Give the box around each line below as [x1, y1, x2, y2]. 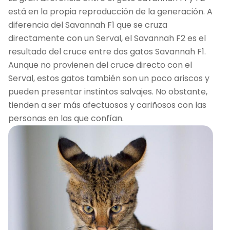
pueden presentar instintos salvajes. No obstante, [8, 85, 207, 98]
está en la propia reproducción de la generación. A [8, 5, 213, 17]
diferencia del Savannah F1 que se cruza [8, 18, 167, 31]
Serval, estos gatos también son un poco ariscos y [8, 72, 209, 84]
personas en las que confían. [8, 112, 124, 124]
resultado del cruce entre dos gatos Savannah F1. [8, 45, 206, 57]
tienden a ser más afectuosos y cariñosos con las [8, 99, 206, 111]
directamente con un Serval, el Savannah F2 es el [8, 32, 206, 44]
